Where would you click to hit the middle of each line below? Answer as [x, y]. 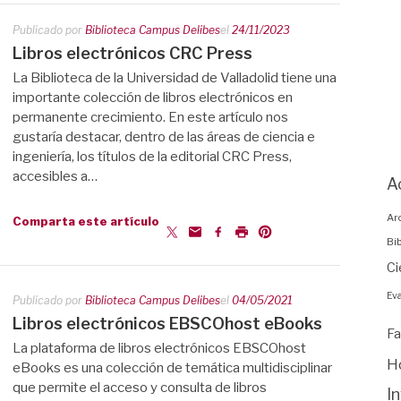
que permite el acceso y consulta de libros [140, 388]
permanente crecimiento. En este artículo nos [150, 117]
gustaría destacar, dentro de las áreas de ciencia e [164, 137]
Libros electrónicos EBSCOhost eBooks [167, 324]
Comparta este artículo [86, 220]
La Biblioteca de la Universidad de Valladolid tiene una [175, 78]
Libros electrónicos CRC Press [132, 53]
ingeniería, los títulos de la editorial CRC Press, [152, 157]
